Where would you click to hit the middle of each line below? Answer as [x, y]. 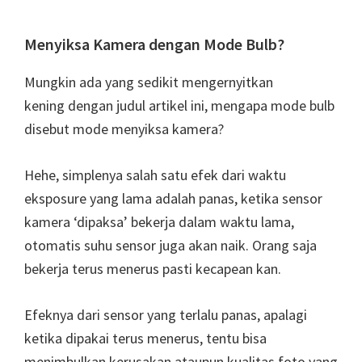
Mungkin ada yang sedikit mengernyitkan [149, 82]
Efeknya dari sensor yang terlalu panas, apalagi [166, 315]
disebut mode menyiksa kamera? [124, 129]
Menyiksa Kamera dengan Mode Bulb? [154, 44]
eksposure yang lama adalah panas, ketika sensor [173, 199]
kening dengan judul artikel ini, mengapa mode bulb [179, 106]
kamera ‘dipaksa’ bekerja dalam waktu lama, [159, 222]
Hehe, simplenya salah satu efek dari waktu [155, 175]
